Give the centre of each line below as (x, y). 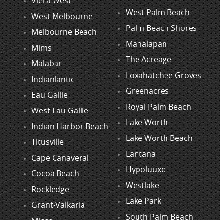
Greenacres (147, 91)
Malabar (47, 64)
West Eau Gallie (60, 111)
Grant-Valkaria (58, 205)
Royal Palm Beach (158, 107)
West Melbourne (62, 16)
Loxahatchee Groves (164, 75)
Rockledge (50, 189)
